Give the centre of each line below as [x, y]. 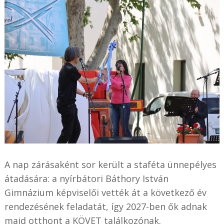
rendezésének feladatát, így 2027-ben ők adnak [105, 206]
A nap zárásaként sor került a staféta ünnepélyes [110, 164]
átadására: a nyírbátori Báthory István [86, 178]
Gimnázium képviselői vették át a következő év [105, 192]
